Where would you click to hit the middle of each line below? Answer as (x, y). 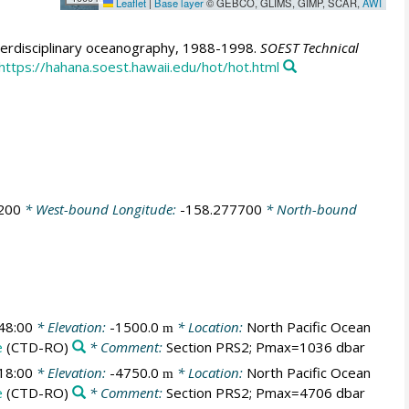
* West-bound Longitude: (100, 210)
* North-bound (309, 210)
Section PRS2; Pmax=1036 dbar (265, 346)
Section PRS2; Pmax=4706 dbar (265, 393)
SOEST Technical (309, 48)
